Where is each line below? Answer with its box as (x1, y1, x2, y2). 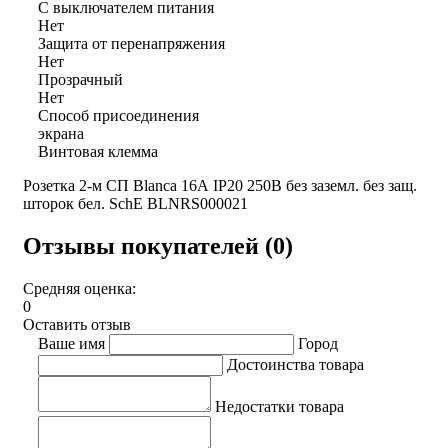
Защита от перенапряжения (38, 34, 225, 52)
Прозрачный (38, 70, 123, 88)
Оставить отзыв (23, 315, 131, 333)
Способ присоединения (38, 106, 199, 124)
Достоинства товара (227, 355, 364, 373)
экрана (38, 124, 84, 142)
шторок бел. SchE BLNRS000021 (23, 194, 248, 212)
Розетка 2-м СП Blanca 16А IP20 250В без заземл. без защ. (23, 176, 417, 194)
